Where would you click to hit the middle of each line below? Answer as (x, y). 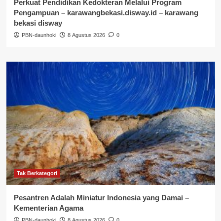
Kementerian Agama (48, 208)
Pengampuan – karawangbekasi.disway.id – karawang (106, 12)
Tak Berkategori (37, 173)
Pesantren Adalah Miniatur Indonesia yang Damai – (101, 197)
